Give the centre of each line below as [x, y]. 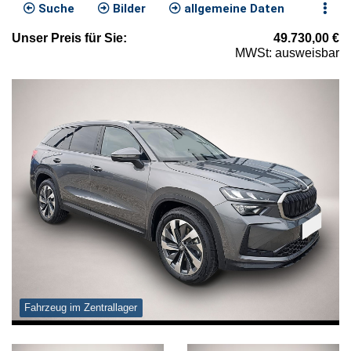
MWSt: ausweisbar [287, 53]
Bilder [128, 9]
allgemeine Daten [233, 9]
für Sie [102, 38]
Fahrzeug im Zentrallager [81, 308]
